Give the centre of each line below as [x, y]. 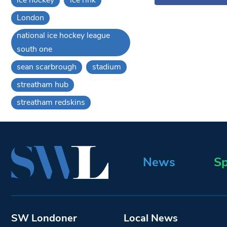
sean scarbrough [47, 67]
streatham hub [43, 84]
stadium [106, 67]
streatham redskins [51, 102]
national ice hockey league [64, 35]
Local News [150, 218]
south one [35, 49]
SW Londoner [44, 218]
